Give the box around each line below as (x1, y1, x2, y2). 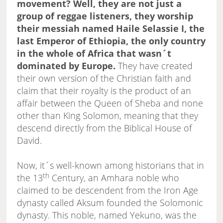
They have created (115, 60, 193, 72)
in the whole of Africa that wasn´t (17, 47, 172, 60)
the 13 (17, 172, 43, 184)
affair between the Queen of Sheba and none (17, 97, 204, 110)
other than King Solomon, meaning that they (17, 110, 199, 122)
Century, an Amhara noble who (49, 172, 180, 184)
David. (17, 134, 42, 147)
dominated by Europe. (17, 60, 116, 72)
